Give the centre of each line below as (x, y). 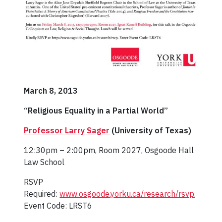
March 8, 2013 (51, 91)
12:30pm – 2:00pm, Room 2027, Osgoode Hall (109, 150)
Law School (44, 162)
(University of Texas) (151, 131)
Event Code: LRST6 (58, 206)
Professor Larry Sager (67, 131)
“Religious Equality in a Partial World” (96, 111)
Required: (42, 194)
